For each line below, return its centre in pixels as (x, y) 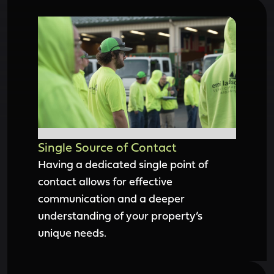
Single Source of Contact (107, 147)
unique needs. (72, 233)
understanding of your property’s (120, 216)
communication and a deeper (111, 198)
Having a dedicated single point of (123, 164)
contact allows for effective (105, 181)
